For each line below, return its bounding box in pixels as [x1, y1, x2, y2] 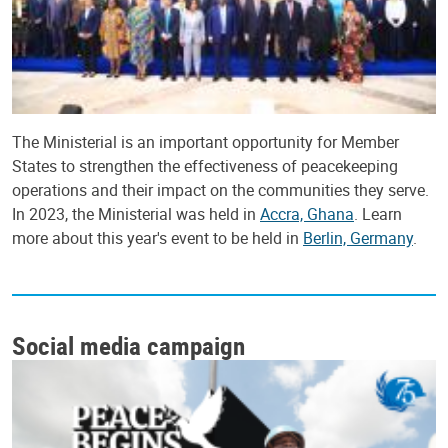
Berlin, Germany [303, 227, 413, 250]
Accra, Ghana [260, 203, 354, 226]
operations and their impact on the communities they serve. [12, 179, 429, 202]
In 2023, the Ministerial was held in [12, 203, 260, 226]
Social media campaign [12, 328, 245, 363]
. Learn [354, 203, 402, 226]
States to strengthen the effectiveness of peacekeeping [12, 155, 398, 178]
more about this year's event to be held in [12, 227, 303, 250]
